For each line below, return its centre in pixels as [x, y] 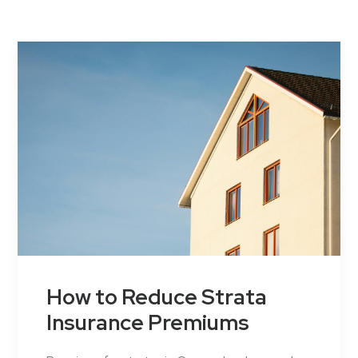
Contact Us [62, 23]
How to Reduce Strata [157, 297]
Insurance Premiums [148, 323]
